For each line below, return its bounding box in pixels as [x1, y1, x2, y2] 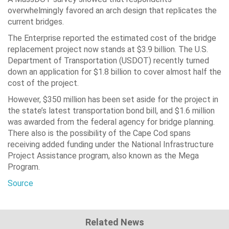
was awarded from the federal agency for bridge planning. [8, 117, 215, 127]
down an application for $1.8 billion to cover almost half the [8, 66, 221, 77]
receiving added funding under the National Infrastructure [8, 139, 214, 149]
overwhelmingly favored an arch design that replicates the [8, 5, 217, 15]
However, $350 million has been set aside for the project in [8, 94, 218, 104]
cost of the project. [8, 78, 79, 88]
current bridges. [8, 16, 64, 27]
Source [8, 178, 33, 188]
